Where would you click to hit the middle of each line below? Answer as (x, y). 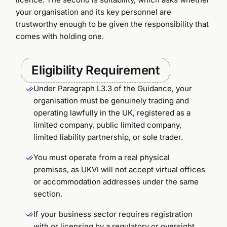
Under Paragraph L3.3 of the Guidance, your (113, 88)
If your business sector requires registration (113, 214)
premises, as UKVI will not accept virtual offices (120, 169)
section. (48, 194)
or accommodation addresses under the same (116, 181)
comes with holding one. (60, 36)
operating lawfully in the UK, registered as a (112, 112)
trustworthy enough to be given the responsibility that (112, 24)
